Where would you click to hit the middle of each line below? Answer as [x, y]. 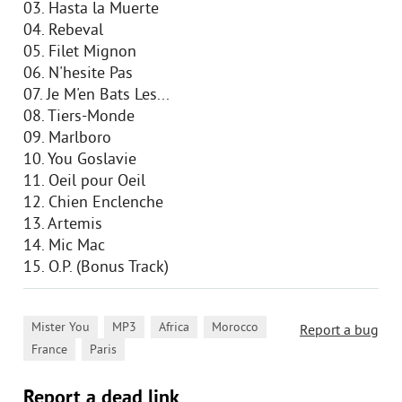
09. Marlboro [67, 139]
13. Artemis [63, 225]
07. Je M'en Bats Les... [96, 96]
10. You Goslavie [80, 160]
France [49, 350]
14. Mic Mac [64, 246]
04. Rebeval [63, 31]
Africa [174, 328]
